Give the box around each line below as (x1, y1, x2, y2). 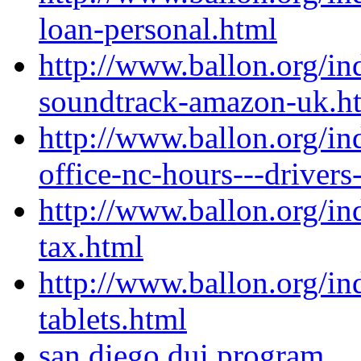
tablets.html (39, 301, 187, 337)
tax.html (39, 229, 143, 264)
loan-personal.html (39, 11, 277, 47)
